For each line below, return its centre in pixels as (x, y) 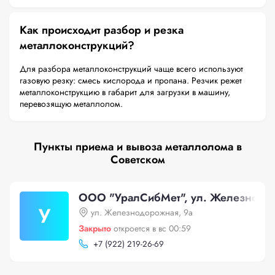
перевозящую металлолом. (71, 104)
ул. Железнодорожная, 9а (142, 212)
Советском (137, 160)
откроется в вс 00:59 (152, 228)
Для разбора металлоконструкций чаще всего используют (131, 69)
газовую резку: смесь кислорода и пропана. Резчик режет (131, 80)
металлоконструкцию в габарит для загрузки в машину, (125, 92)
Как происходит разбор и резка (102, 30)
